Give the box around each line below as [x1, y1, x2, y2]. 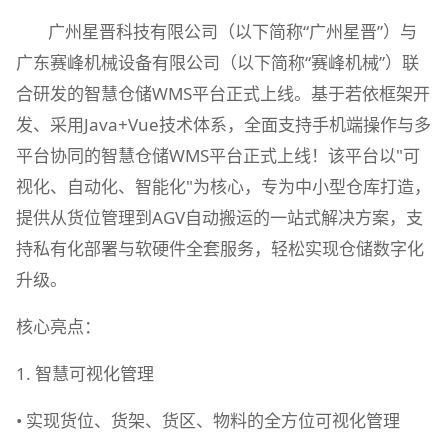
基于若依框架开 [311, 82, 430, 105]
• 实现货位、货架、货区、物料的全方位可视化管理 [16, 409, 400, 432]
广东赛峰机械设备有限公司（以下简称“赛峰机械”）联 [16, 51, 419, 74]
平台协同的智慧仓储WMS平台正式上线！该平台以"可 [16, 144, 420, 167]
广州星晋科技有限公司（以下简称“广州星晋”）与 [48, 20, 417, 43]
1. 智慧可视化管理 [16, 362, 154, 385]
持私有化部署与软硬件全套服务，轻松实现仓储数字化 [16, 237, 424, 260]
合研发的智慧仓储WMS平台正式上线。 [16, 82, 311, 105]
